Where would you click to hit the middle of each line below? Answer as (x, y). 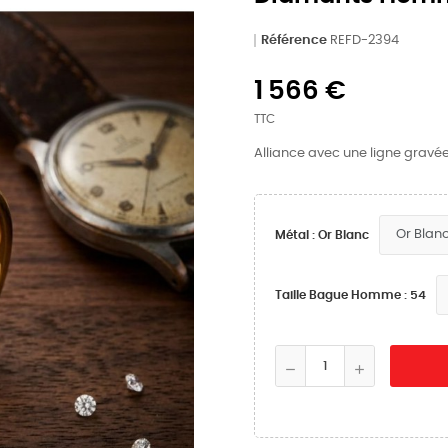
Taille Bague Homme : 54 (350, 295)
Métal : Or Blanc (322, 235)
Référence (294, 40)
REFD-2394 (364, 40)
